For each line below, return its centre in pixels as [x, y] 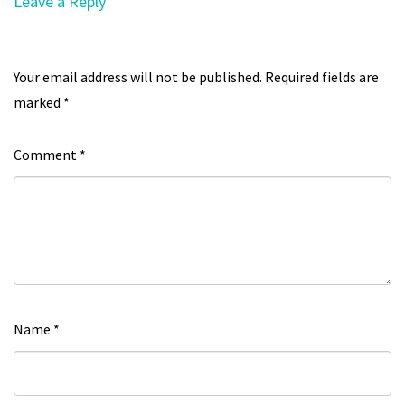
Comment [47, 155]
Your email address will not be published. [138, 77]
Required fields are [322, 77]
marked [38, 102]
